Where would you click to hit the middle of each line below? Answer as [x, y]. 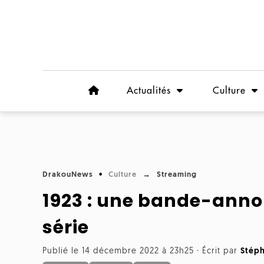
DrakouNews [68, 175]
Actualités [149, 91]
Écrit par [221, 251]
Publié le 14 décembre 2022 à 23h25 [118, 251]
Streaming [177, 175]
